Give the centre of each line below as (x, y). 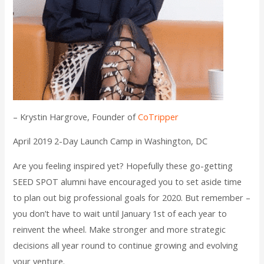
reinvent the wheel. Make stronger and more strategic (120, 229)
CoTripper (159, 116)
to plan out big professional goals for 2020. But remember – (132, 197)
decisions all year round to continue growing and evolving (126, 245)
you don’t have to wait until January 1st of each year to (120, 213)
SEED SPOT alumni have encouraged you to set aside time (128, 181)
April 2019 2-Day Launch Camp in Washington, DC (110, 141)
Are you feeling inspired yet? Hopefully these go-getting (123, 165)
